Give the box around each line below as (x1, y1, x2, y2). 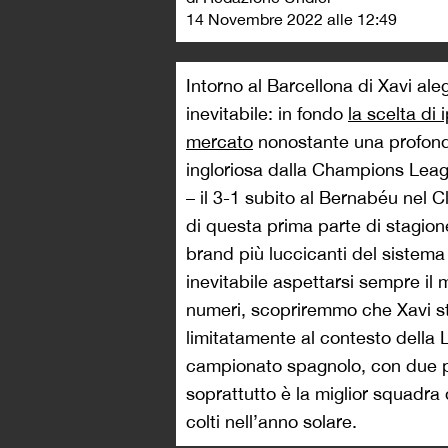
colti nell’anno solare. (186, 411, 357, 433)
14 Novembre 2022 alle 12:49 (186, 10, 397, 29)
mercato (186, 131, 253, 153)
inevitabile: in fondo (186, 103, 348, 125)
